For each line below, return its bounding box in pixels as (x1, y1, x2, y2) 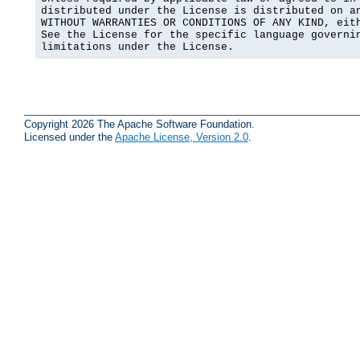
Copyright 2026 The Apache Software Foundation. (24, 117, 255, 130)
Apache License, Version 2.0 (115, 130, 248, 143)
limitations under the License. (41, 41, 234, 54)
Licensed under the (24, 130, 115, 143)
